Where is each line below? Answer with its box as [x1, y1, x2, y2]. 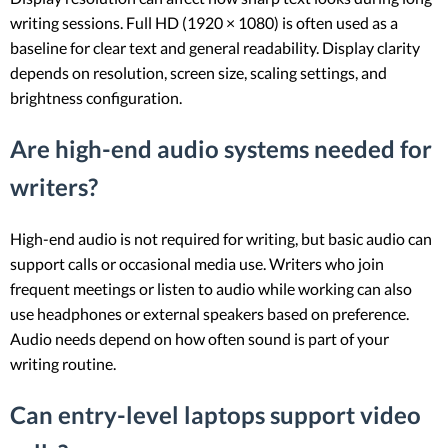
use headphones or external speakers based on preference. [10, 304, 409, 324]
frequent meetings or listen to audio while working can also [10, 279, 412, 299]
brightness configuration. [10, 88, 182, 108]
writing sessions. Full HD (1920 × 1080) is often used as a [10, 13, 398, 33]
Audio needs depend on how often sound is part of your [10, 329, 389, 349]
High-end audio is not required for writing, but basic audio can [10, 229, 432, 249]
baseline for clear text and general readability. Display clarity [10, 38, 420, 58]
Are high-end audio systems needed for [10, 134, 432, 164]
